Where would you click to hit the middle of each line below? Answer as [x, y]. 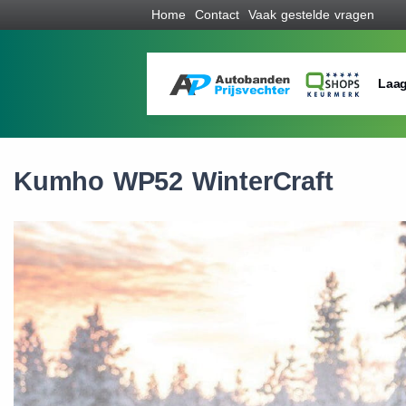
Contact [217, 14]
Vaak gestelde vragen [311, 14]
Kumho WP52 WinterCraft [174, 181]
